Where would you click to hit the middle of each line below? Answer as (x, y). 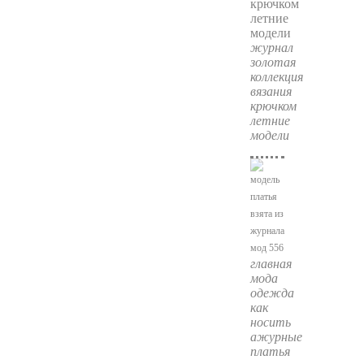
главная (271, 263)
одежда (272, 292)
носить (270, 322)
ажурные (276, 336)
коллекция (276, 76)
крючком (273, 106)
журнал (271, 47)
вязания (271, 91)
